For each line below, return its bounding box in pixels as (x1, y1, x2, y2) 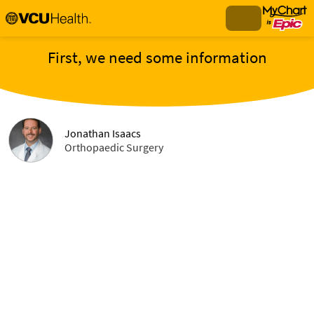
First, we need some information (47, 48, 267, 67)
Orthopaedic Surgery (64, 140, 163, 154)
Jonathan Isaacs (64, 126, 141, 140)
